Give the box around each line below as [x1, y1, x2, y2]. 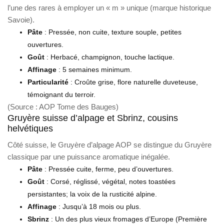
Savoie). [7, 15, 34, 24]
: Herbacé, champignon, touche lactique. [44, 52, 174, 61]
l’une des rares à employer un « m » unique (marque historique [7, 3, 211, 12]
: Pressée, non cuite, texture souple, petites [42, 27, 181, 36]
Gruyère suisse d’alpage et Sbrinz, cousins [7, 112, 178, 123]
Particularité [27, 77, 68, 86]
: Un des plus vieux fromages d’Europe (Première [49, 214, 207, 223]
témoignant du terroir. [27, 90, 95, 98]
